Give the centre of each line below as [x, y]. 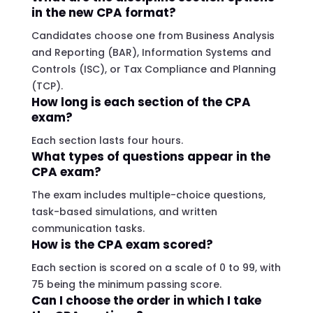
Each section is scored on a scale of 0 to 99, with [156, 267]
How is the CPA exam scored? [122, 244]
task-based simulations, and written [124, 211]
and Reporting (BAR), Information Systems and [151, 52]
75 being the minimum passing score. [126, 284]
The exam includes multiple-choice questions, [148, 195]
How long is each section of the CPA [141, 102]
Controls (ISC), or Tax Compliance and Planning [153, 69]
